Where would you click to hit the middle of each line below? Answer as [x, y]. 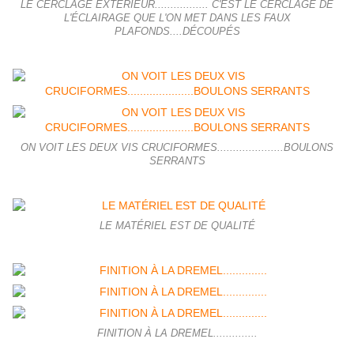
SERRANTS [177, 162]
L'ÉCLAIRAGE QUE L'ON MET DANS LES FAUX [177, 19]
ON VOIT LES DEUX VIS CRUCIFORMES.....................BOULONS [177, 148]
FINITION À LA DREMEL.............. [177, 334]
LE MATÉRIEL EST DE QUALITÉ [177, 226]
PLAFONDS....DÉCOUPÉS [177, 32]
